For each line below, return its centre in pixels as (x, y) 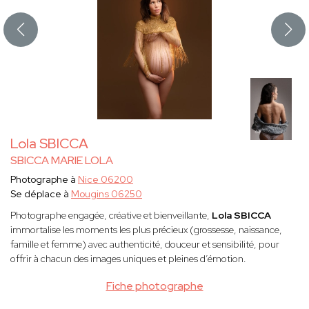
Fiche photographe (154, 286)
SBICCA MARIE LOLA (62, 161)
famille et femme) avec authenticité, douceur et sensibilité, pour (145, 245)
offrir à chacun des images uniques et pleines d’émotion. (128, 259)
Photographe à (44, 180)
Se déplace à (41, 194)
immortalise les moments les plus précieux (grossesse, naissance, (146, 230)
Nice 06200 (106, 180)
